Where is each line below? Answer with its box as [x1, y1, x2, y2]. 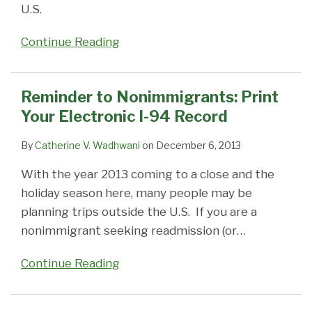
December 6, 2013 [156, 139, 241, 152]
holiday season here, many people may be [21, 186, 252, 201]
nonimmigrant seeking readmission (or [21, 224, 237, 238]
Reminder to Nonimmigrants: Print [21, 88, 279, 107]
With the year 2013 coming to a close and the [21, 167, 274, 182]
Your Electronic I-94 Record [21, 107, 228, 126]
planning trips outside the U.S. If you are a [21, 205, 257, 219]
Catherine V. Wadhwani [35, 139, 140, 152]
